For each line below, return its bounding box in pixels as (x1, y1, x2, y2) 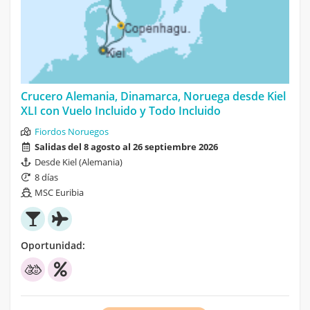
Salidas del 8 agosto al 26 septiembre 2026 (35, 140, 218, 153)
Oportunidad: (21, 238, 85, 252)
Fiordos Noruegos (35, 125, 109, 138)
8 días (35, 170, 58, 183)
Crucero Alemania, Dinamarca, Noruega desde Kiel (21, 88, 286, 104)
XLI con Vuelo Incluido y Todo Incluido (21, 102, 221, 118)
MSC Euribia (35, 185, 84, 199)
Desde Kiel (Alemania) (35, 155, 122, 168)
